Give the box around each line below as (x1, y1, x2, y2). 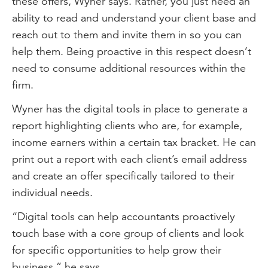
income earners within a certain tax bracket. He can (12, 135, 256, 149)
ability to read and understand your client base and (12, 11, 256, 25)
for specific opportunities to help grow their (12, 243, 221, 257)
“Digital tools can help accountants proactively (12, 209, 235, 223)
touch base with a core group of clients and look (12, 226, 244, 240)
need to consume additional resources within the (12, 61, 246, 75)
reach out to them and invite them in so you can (12, 28, 242, 41)
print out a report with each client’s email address (12, 152, 247, 166)
